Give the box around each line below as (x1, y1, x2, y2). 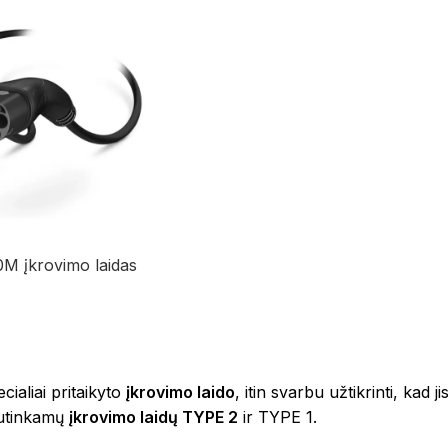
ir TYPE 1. (238, 407, 317, 428)
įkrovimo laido (126, 382, 235, 403)
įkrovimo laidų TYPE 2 (69, 407, 238, 428)
